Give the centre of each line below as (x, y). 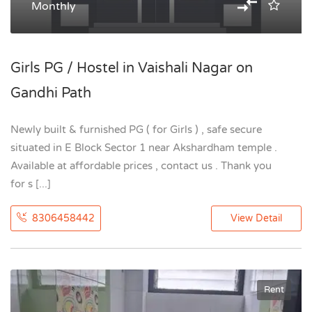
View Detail (256, 219)
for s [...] (31, 184)
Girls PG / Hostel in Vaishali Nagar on (132, 68)
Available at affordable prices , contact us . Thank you (141, 166)
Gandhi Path (51, 93)
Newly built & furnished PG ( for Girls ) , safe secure (136, 130)
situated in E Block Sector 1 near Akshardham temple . (144, 148)
